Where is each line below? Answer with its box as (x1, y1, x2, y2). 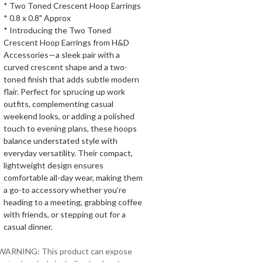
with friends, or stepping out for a (4, 209, 126, 219)
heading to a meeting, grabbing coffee (4, 197, 142, 207)
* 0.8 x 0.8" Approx (4, 13, 71, 23)
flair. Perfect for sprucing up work (4, 87, 125, 96)
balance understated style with (4, 136, 118, 146)
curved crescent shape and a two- (4, 62, 127, 72)
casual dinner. (4, 222, 53, 232)
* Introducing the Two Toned (4, 25, 111, 35)
